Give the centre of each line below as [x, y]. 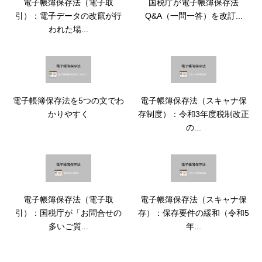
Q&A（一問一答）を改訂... [194, 15]
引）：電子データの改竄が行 [68, 15]
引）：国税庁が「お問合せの [68, 213]
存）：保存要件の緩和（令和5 [194, 213]
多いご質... [68, 226]
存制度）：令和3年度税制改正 [194, 114]
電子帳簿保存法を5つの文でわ [68, 101]
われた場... [68, 29]
